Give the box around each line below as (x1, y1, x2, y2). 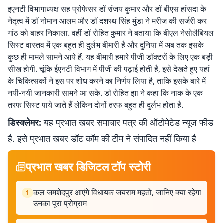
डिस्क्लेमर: (8, 116, 41, 128)
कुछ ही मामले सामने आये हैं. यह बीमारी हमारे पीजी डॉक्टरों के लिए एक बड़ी (8, 51, 213, 62)
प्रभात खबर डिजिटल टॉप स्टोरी (26, 159, 151, 174)
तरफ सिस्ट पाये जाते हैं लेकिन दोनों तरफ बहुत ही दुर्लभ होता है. (8, 99, 183, 110)
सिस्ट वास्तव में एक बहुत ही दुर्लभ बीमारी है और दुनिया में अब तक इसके (8, 39, 204, 50)
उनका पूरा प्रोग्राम (33, 198, 87, 209)
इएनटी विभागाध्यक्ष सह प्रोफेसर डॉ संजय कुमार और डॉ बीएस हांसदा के (8, 3, 206, 14)
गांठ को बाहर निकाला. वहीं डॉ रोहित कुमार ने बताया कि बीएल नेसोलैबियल (8, 27, 214, 38)
